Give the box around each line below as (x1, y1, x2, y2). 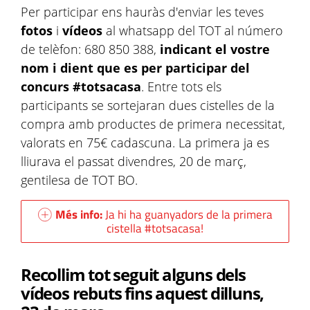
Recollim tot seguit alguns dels (21, 263, 246, 286)
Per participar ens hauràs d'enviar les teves (21, 3, 264, 20)
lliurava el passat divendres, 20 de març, (21, 153, 246, 170)
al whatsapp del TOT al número (102, 22, 283, 39)
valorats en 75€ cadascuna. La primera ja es (21, 134, 269, 151)
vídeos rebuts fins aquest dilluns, (21, 282, 264, 304)
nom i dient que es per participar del (21, 60, 250, 76)
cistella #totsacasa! (107, 219, 203, 237)
